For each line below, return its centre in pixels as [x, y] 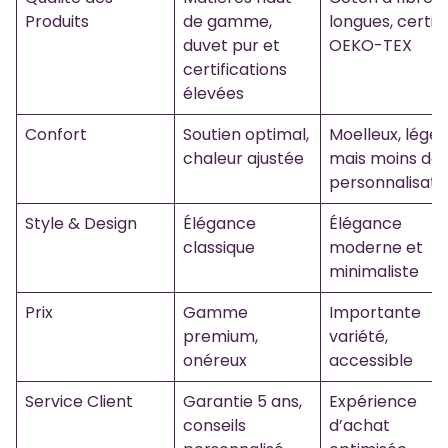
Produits [57, 22]
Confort [56, 135]
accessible [371, 361]
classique [219, 248]
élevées [213, 94]
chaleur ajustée [243, 159]
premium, [220, 337]
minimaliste [374, 272]
